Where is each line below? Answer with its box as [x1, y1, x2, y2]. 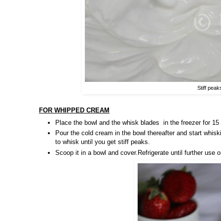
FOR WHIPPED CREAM [39, 107, 110, 114]
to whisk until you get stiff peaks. [55, 138, 150, 146]
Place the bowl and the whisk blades [55, 118, 159, 126]
